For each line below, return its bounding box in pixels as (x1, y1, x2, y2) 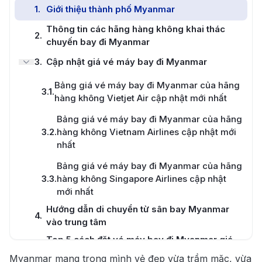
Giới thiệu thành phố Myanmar (46, 4, 175, 15)
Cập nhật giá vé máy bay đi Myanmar (46, 56, 207, 67)
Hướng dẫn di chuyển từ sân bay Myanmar (46, 204, 229, 215)
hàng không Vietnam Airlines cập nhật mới (57, 126, 236, 137)
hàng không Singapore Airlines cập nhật (57, 173, 226, 184)
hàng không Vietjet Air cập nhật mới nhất (54, 92, 227, 104)
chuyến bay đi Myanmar (46, 36, 150, 47)
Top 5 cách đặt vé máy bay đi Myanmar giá (46, 234, 233, 245)
